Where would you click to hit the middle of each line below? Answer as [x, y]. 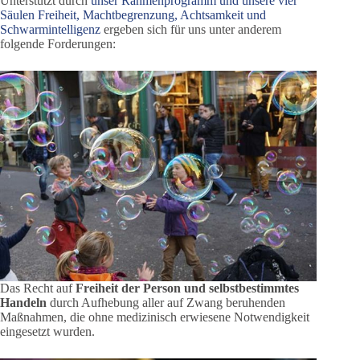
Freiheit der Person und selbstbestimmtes [187, 288]
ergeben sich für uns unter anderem [191, 29]
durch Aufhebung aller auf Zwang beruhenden [166, 303]
